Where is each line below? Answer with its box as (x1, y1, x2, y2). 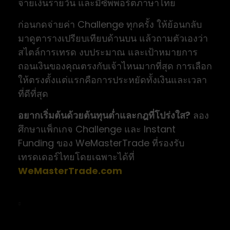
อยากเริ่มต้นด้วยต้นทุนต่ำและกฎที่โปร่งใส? (18, 109, 190, 122)
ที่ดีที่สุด (18, 87, 48, 101)
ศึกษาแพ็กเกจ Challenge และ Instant (18, 123, 176, 136)
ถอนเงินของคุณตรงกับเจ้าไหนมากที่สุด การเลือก (18, 60, 212, 73)
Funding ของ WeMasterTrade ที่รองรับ (18, 137, 184, 150)
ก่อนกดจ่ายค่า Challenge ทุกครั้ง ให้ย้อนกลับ (18, 18, 202, 31)
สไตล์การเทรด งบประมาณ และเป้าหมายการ (18, 46, 198, 59)
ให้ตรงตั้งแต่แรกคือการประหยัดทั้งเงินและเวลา (18, 73, 207, 87)
